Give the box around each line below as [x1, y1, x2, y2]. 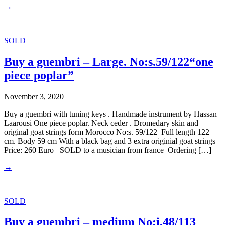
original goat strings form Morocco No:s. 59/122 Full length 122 [4, 127, 209, 136]
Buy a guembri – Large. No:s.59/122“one [4, 55, 213, 68]
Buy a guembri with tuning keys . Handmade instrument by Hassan [4, 109, 217, 118]
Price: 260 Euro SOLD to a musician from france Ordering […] [4, 145, 211, 154]
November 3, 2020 [4, 92, 64, 101]
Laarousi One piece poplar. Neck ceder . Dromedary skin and [4, 118, 198, 127]
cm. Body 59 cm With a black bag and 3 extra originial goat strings [4, 136, 215, 145]
